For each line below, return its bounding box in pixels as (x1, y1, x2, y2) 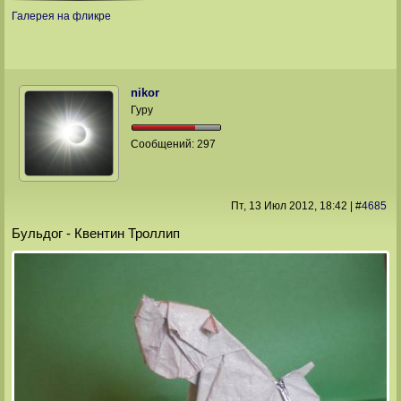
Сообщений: (131, 137, 198, 150)
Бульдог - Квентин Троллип (11, 226, 180, 242)
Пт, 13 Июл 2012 (230, 199, 314, 212)
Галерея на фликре (11, 10, 111, 23)
